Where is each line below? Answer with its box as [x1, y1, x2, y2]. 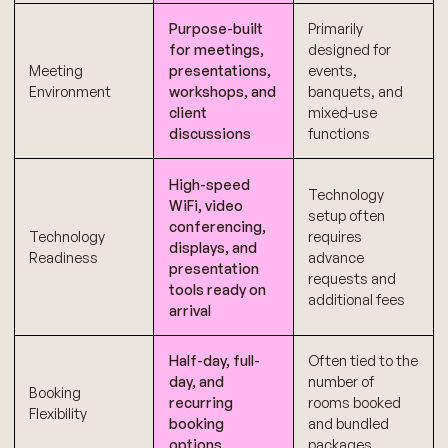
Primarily [308, 20, 364, 37]
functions [308, 125, 371, 142]
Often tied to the [308, 352, 419, 370]
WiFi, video [168, 196, 243, 214]
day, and [168, 373, 224, 391]
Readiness [29, 249, 99, 267]
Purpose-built [168, 20, 263, 37]
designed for [308, 41, 392, 58]
